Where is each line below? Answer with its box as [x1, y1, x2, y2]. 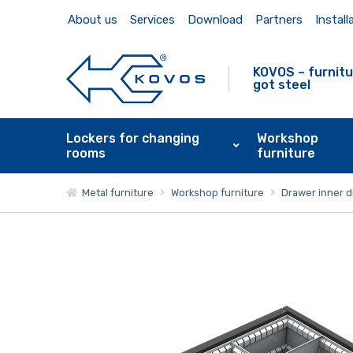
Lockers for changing [65, 131, 199, 146]
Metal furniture [76, 186, 154, 199]
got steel [252, 77, 310, 92]
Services [129, 13, 175, 27]
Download [187, 13, 243, 27]
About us [67, 13, 117, 27]
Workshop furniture [170, 186, 264, 199]
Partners [255, 13, 303, 27]
